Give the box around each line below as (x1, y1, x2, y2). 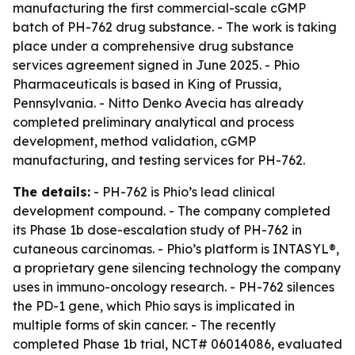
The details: (13, 184, 90, 200)
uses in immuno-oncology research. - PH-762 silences (13, 279, 334, 295)
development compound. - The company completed (13, 203, 330, 219)
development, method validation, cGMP (13, 133, 256, 149)
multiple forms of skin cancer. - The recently (13, 317, 276, 333)
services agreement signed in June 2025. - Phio (13, 57, 300, 73)
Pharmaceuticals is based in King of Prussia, (13, 76, 281, 92)
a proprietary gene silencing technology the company (13, 260, 341, 276)
